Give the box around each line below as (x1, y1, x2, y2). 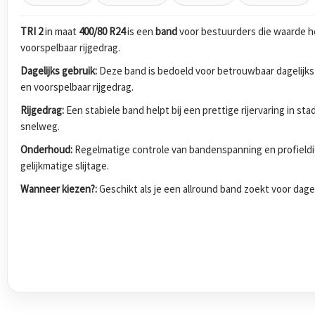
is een (125, 24, 155, 38)
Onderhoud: (20, 142, 72, 156)
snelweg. (20, 119, 60, 133)
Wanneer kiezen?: (20, 181, 97, 195)
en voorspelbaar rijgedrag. (20, 79, 134, 94)
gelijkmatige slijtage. (20, 158, 109, 172)
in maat (43, 24, 79, 38)
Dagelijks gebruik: (20, 63, 97, 77)
